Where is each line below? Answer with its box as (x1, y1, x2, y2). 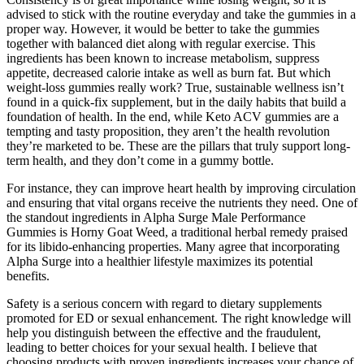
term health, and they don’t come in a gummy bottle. (6, 153, 274, 167)
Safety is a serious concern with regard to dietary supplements (6, 296, 322, 310)
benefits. (6, 268, 50, 283)
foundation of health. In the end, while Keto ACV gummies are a (6, 109, 339, 123)
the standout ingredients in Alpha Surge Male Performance (6, 210, 305, 224)
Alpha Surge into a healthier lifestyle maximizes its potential (6, 253, 313, 268)
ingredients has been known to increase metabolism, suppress (6, 50, 319, 65)
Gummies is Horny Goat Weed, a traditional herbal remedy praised (6, 224, 348, 239)
